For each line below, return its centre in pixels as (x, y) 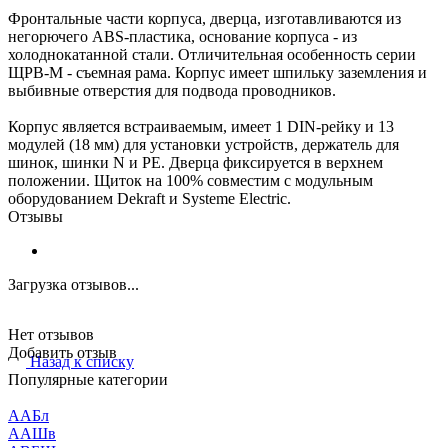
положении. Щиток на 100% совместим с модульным (190, 180)
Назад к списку (82, 362)
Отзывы (35, 216)
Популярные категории (88, 380)
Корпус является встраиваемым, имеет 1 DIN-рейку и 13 (201, 126)
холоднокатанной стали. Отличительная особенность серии (212, 54)
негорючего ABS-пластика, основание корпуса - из (182, 36)
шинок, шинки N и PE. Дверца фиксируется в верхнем (195, 162)
